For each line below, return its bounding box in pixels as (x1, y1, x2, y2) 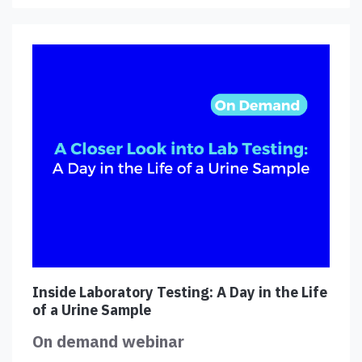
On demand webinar (32, 330, 184, 352)
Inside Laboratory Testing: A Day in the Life (32, 282, 327, 301)
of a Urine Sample (32, 300, 151, 319)
